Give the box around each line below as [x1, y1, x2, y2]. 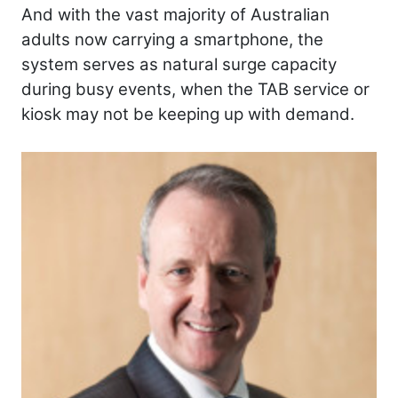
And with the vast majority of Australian [21, 4, 330, 25]
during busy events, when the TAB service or [21, 78, 370, 99]
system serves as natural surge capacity [21, 53, 337, 75]
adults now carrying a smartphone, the [21, 28, 323, 50]
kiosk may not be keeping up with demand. [21, 103, 354, 124]
